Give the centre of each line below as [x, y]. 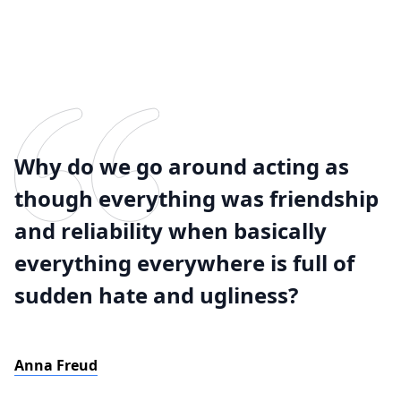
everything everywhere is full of [184, 263]
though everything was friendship [196, 198]
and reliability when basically [171, 230]
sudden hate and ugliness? [156, 295]
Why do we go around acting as [182, 166]
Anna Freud [56, 365]
